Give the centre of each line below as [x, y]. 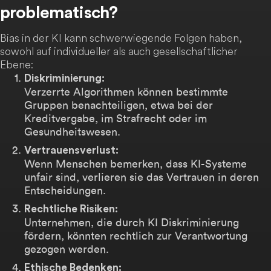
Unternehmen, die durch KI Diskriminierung [132, 222]
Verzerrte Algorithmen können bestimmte [126, 92]
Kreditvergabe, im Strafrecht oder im [116, 118]
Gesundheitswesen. [72, 132]
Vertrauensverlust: [71, 150]
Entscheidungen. [65, 190]
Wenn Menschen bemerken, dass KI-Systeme [135, 164]
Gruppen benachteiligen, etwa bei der [119, 105]
